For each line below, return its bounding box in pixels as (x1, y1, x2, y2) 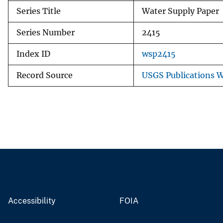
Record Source (16, 70, 73, 80)
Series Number (16, 27, 75, 37)
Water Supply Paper (142, 6, 219, 16)
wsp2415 (142, 49, 176, 59)
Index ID (16, 49, 50, 59)
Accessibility (8, 196, 56, 206)
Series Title (16, 6, 61, 16)
